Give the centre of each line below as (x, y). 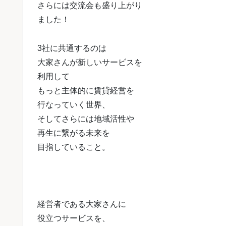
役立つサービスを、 (74, 218)
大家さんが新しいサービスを (90, 62)
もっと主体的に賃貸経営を (86, 90)
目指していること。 (74, 147)
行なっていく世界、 (74, 104)
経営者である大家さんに (82, 204)
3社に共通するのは (72, 48)
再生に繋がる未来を (74, 133)
